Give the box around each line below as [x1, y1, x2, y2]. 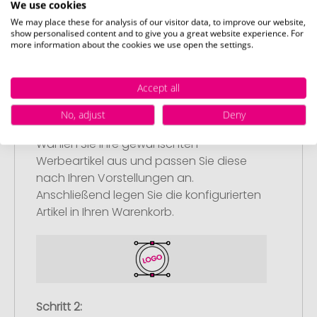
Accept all [137, 81, 180, 94]
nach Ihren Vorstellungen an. [36, 169, 194, 186]
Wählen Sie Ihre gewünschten [36, 135, 198, 152]
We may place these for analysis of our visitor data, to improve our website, [11, 16, 306, 28]
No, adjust [60, 108, 105, 121]
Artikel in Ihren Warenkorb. [36, 203, 174, 220]
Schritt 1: [36, 101, 79, 118]
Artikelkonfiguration [36, 118, 141, 135]
